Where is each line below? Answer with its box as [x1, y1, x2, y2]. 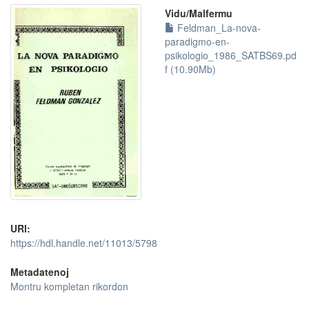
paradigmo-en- [165, 34, 230, 48]
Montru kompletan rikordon [10, 279, 128, 294]
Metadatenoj [10, 265, 69, 279]
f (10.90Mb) [165, 61, 216, 76]
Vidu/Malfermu [165, 6, 232, 20]
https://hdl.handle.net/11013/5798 [10, 236, 157, 250]
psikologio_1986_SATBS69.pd [165, 48, 297, 62]
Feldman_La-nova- [175, 20, 261, 34]
